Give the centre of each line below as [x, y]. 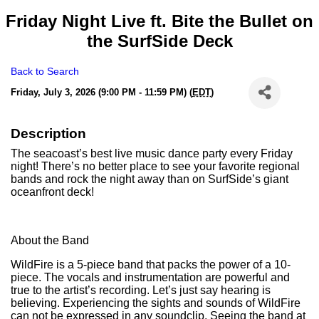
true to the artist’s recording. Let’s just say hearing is [141, 290]
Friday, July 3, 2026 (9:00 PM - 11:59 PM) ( [101, 93]
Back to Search [45, 71]
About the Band [50, 240]
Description [48, 133]
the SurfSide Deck [159, 41]
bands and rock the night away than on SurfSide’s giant [150, 179]
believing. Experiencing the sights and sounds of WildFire [156, 303]
